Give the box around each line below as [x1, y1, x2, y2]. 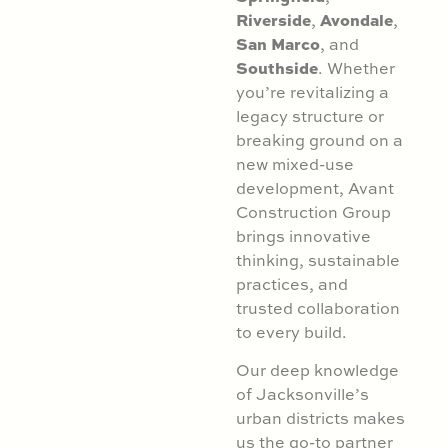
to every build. [235, 320, 347, 343]
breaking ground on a [235, 128, 403, 151]
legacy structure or [235, 104, 384, 127]
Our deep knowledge [235, 359, 399, 382]
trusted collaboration [235, 296, 400, 319]
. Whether [317, 56, 395, 79]
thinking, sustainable [235, 248, 400, 271]
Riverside [235, 7, 311, 31]
